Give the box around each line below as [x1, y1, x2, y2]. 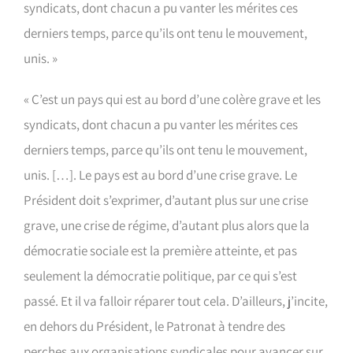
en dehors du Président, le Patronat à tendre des [24, 318, 285, 335]
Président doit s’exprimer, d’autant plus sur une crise [24, 191, 308, 209]
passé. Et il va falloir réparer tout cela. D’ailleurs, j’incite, [24, 292, 328, 310]
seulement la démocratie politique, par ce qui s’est [24, 267, 297, 284]
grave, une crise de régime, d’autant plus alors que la [24, 217, 310, 234]
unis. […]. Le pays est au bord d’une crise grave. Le [24, 166, 297, 184]
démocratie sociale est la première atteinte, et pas [24, 242, 297, 259]
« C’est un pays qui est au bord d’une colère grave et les [24, 91, 321, 108]
